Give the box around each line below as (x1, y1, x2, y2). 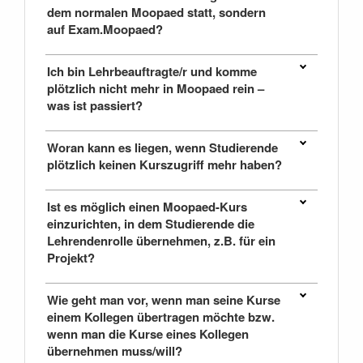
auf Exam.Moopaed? (47, 20, 163, 39)
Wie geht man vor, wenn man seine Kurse (47, 291, 280, 310)
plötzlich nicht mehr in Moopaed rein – (47, 79, 264, 98)
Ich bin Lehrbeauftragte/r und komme (47, 62, 257, 81)
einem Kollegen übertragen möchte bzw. (47, 308, 275, 327)
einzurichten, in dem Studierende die (47, 215, 254, 233)
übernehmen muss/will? (47, 342, 182, 361)
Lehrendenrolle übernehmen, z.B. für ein (47, 232, 275, 250)
